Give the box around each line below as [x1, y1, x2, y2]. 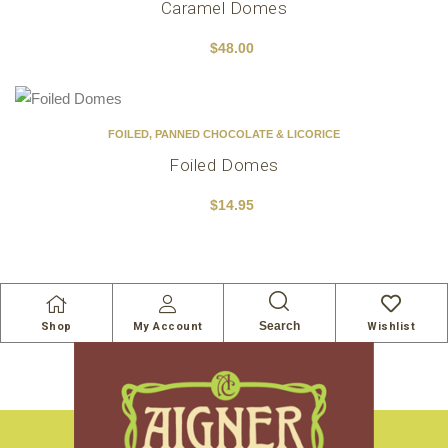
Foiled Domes [169, 155, 279, 175]
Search [258, 319, 300, 334]
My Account [132, 320, 203, 333]
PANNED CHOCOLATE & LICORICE [155, 128, 340, 140]
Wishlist [367, 320, 416, 333]
